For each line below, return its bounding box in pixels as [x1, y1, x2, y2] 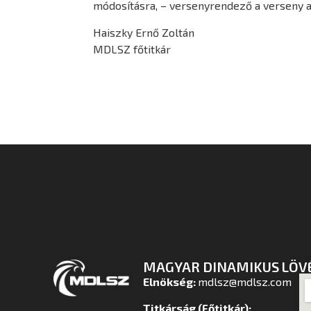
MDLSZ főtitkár [93, 42, 171, 56]
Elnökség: [142, 274, 198, 288]
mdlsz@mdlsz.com [197, 274, 292, 288]
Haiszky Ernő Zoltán [93, 25, 195, 39]
